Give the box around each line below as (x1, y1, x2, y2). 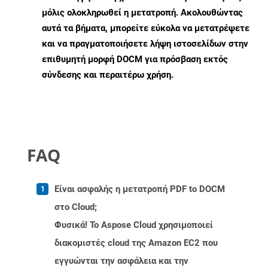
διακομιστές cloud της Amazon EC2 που (54, 237, 218, 249)
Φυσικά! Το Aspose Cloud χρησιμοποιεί (54, 220, 213, 231)
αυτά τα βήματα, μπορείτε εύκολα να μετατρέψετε (42, 23, 249, 34)
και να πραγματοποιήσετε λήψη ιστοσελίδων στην (42, 38, 248, 50)
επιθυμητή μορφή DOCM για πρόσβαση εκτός (42, 54, 228, 65)
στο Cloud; (54, 202, 97, 213)
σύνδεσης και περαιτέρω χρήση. (42, 69, 173, 81)
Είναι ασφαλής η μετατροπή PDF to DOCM (54, 184, 225, 195)
